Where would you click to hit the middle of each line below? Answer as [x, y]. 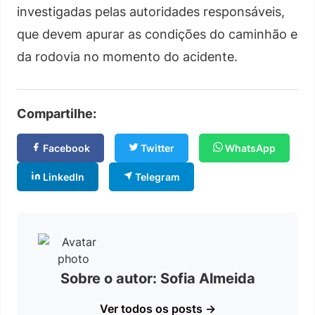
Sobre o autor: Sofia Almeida [157, 278]
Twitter [156, 148]
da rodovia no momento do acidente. [127, 56]
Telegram [156, 176]
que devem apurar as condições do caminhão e [157, 34]
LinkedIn [63, 176]
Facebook [65, 148]
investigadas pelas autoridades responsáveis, [151, 11]
